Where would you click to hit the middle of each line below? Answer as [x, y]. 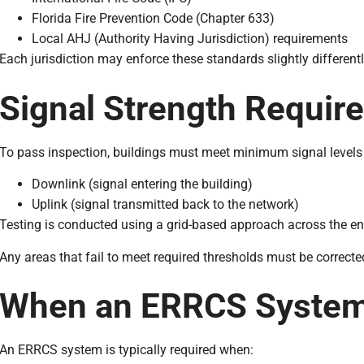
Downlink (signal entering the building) [142, 184]
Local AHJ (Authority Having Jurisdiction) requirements [189, 39]
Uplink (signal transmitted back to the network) [165, 205]
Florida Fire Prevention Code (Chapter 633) [153, 19]
